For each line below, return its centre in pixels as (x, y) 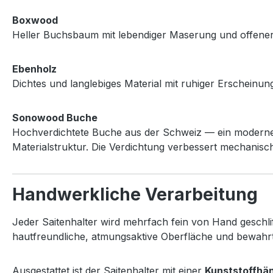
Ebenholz (34, 69)
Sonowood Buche (55, 117)
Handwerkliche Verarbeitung (135, 194)
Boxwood (35, 20)
